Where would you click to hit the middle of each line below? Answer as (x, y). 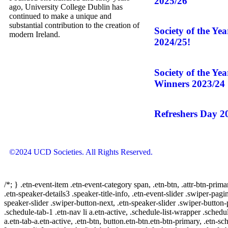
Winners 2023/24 (190, 83)
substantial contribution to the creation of (74, 25)
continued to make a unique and (60, 16)
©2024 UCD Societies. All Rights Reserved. (81, 152)
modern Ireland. (35, 35)
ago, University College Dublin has (66, 7)
